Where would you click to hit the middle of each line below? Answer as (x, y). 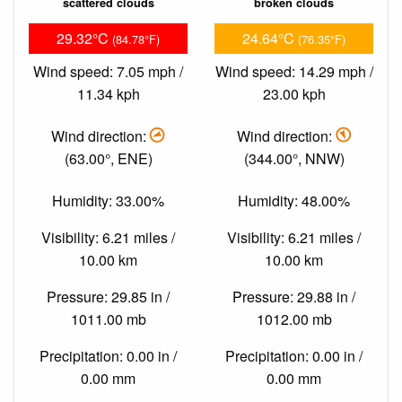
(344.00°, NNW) (294, 158)
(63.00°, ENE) (108, 158)
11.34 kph (108, 93)
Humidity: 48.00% (294, 201)
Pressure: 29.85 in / (108, 297)
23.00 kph (294, 93)
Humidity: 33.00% (108, 201)
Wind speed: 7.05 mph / (108, 71)
